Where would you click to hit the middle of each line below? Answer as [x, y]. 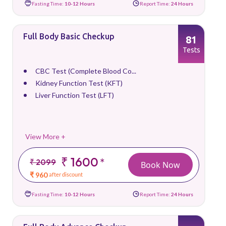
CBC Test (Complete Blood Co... [86, 71]
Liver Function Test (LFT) [75, 95]
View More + [45, 136]
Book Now [160, 165]
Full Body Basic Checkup [69, 36]
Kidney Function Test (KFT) [79, 83]
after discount [66, 174]
